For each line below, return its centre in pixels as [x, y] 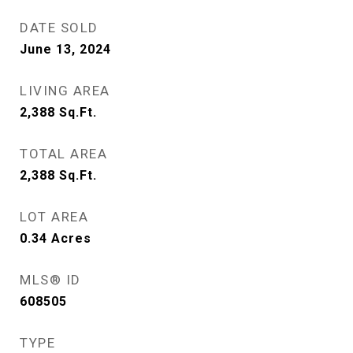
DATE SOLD [59, 28]
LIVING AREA [65, 91]
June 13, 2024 [65, 50]
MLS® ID [50, 280]
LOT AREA [54, 217]
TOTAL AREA [63, 154]
